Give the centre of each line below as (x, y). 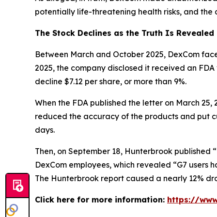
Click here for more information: (101, 199)
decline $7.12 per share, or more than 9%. (111, 81)
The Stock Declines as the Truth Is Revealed (124, 33)
